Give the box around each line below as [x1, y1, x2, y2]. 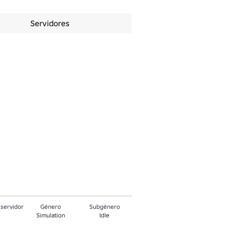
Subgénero [89, 203, 120, 210]
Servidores [30, 18, 70, 28]
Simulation [36, 211, 65, 219]
